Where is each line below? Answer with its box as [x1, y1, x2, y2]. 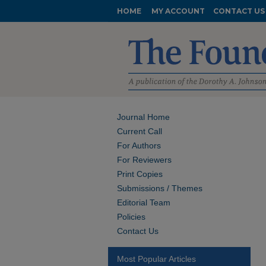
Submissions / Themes [117, 183, 202, 193]
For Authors [117, 141, 161, 150]
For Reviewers [117, 155, 172, 164]
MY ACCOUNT [151, 7, 205, 15]
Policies [117, 212, 145, 221]
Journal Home [117, 112, 170, 122]
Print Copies [117, 169, 163, 179]
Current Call [117, 126, 162, 136]
